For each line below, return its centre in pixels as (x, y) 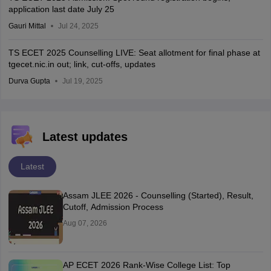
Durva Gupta (29, 81)
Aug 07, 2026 (85, 223)
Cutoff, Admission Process (113, 207)
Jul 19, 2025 (82, 81)
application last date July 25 (61, 9)
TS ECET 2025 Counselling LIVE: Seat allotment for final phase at (134, 53)
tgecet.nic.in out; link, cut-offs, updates (82, 64)
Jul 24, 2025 (78, 26)
